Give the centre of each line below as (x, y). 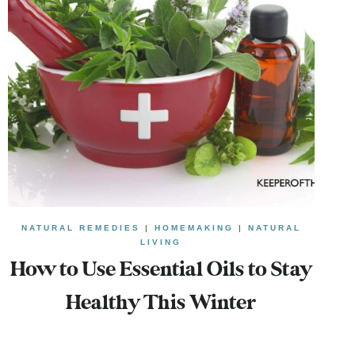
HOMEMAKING (194, 227)
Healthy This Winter (161, 303)
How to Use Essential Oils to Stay (161, 270)
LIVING (161, 242)
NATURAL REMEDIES (80, 227)
